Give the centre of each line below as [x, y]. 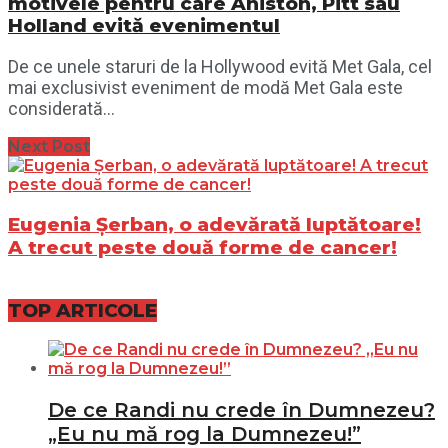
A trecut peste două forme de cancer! [202, 247]
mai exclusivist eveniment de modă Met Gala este [205, 87]
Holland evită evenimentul [144, 26]
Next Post [49, 146]
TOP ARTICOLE [82, 310]
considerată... [61, 108]
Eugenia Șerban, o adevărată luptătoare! [214, 224]
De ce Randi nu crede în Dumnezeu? [241, 410]
